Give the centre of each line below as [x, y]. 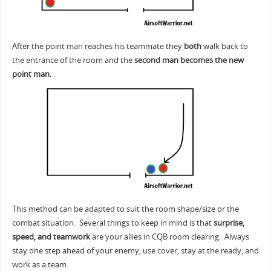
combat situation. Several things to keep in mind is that [113, 223]
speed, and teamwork [51, 237]
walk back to [224, 46]
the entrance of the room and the [73, 60]
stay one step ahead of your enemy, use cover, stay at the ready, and [135, 250]
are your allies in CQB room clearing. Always [169, 237]
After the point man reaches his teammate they [98, 46]
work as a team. [40, 264]
